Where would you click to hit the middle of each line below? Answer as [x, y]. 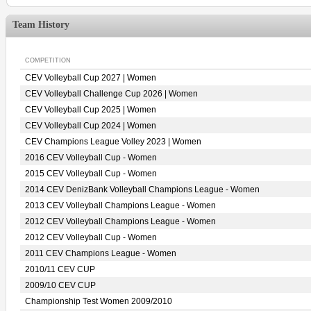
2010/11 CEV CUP [60, 269]
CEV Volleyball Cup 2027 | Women [91, 78]
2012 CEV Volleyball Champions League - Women [120, 221]
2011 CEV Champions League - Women [101, 253]
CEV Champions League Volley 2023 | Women [113, 142]
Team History [41, 25]
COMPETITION [48, 60]
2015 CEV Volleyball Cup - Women [91, 174]
